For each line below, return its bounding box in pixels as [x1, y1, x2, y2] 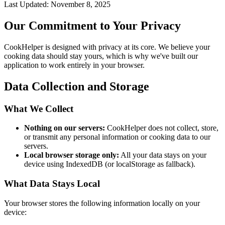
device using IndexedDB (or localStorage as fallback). [24, 160, 195, 169]
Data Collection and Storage [4, 79, 149, 93]
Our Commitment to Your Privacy [4, 19, 181, 32]
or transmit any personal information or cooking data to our [24, 133, 210, 142]
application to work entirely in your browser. [4, 60, 145, 69]
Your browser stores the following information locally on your [4, 198, 200, 207]
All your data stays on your [119, 151, 206, 160]
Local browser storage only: [24, 151, 119, 160]
